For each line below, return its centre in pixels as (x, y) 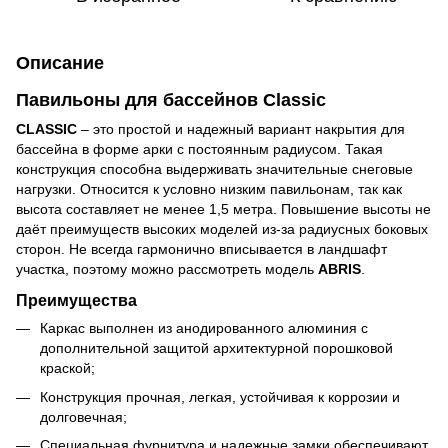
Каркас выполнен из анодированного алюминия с (204, 328)
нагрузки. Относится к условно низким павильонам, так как (209, 189)
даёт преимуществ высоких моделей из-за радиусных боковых (222, 229)
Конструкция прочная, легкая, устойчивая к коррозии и (220, 396)
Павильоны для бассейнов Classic (171, 100)
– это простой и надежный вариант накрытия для (241, 129)
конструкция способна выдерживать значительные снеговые (214, 169)
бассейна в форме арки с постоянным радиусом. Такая (199, 149)
